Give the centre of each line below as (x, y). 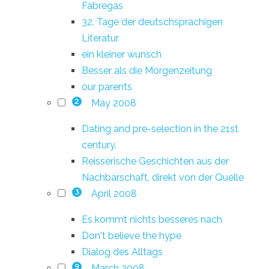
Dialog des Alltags (122, 252)
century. (99, 145)
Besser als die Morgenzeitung (147, 70)
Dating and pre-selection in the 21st (160, 128)
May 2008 (113, 103)
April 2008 (114, 193)
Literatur (100, 38)
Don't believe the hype (131, 235)
